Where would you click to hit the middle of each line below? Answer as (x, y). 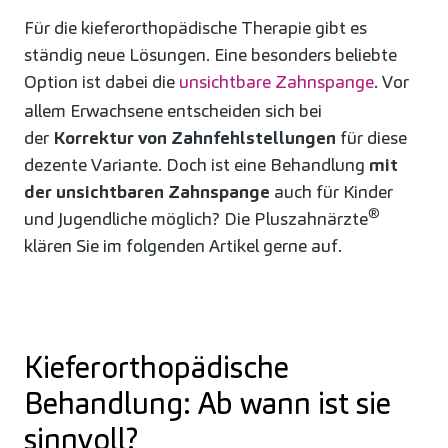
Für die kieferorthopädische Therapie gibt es (195, 27)
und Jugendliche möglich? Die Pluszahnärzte (196, 218)
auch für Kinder (331, 191)
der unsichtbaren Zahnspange (147, 191)
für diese (371, 137)
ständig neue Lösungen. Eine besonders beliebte (210, 54)
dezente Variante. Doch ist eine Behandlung (196, 164)
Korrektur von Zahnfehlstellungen (194, 137)
